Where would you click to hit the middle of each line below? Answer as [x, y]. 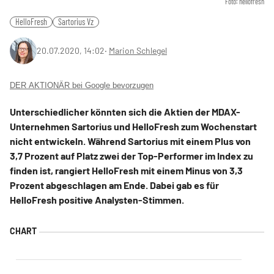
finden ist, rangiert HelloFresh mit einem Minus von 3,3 [126, 170]
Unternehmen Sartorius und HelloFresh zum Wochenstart [133, 126]
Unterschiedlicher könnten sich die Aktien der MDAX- [125, 112]
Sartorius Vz [76, 22]
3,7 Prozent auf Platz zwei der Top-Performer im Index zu [131, 156]
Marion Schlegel [138, 50]
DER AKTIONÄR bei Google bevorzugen [82, 85]
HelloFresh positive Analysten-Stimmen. [97, 200]
